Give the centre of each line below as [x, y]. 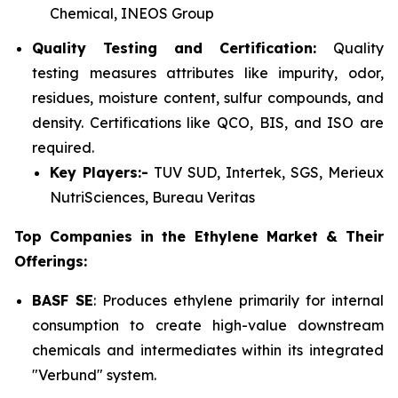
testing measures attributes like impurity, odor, [208, 72]
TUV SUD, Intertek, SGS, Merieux [266, 172]
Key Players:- [99, 172]
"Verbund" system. [94, 374]
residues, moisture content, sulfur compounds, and [208, 97]
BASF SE [63, 300]
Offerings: [51, 261]
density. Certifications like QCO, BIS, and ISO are [208, 122]
